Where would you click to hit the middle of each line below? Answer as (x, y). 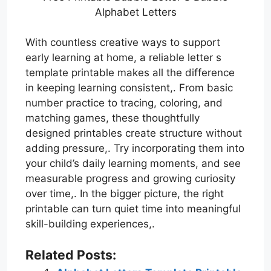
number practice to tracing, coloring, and (124, 103)
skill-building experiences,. (90, 224)
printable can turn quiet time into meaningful (133, 209)
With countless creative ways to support (123, 43)
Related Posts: (71, 254)
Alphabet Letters (135, 12)
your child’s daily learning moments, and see (133, 164)
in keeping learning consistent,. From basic (129, 88)
